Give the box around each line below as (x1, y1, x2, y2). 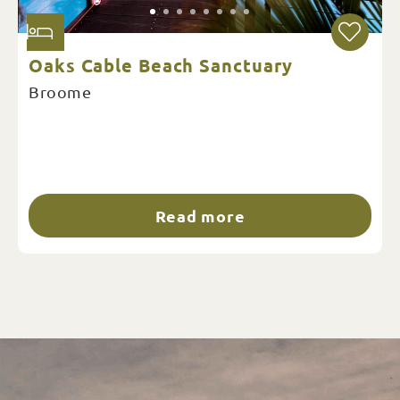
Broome (29, 82, 91, 101)
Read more (154, 205, 246, 226)
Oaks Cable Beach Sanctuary (29, 54, 294, 77)
